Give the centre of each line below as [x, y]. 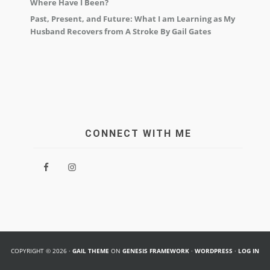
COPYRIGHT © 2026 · [42, 251]
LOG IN [249, 251]
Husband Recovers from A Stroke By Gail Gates [121, 32]
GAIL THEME [91, 251]
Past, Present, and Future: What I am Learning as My [133, 19]
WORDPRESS [214, 251]
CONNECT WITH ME [138, 134]
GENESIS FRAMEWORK [156, 251]
